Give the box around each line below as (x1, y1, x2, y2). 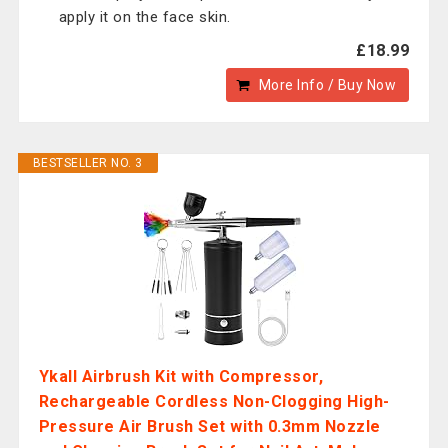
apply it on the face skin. (58, 8, 231, 26)
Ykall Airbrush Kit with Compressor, (38, 367, 324, 386)
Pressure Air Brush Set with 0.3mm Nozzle (38, 417, 381, 436)
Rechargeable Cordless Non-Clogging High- (38, 392, 390, 411)
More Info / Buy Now (258, 77, 397, 93)
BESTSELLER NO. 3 (32, 156, 143, 170)
